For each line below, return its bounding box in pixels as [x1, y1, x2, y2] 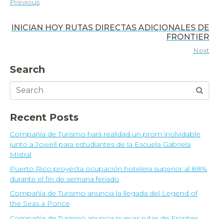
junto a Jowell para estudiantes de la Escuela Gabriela [10, 139, 191, 149]
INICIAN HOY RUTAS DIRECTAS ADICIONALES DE [11, 22, 209, 32]
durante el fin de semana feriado [10, 174, 119, 183]
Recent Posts [10, 111, 79, 123]
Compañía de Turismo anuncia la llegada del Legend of [10, 189, 197, 198]
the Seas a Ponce [10, 199, 70, 208]
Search [10, 63, 45, 75]
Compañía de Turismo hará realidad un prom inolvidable [10, 129, 200, 138]
